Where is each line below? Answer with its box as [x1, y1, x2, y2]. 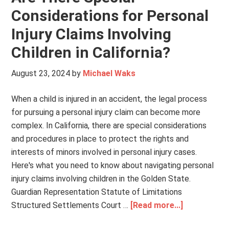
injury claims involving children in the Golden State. [11, 174, 191, 184]
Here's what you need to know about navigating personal [11, 161, 214, 170]
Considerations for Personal [11, 7, 209, 25]
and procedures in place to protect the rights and [11, 134, 189, 144]
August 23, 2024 [11, 68, 71, 78]
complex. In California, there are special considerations [11, 121, 207, 130]
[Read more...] [130, 200, 184, 210]
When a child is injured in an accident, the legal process [11, 94, 208, 104]
